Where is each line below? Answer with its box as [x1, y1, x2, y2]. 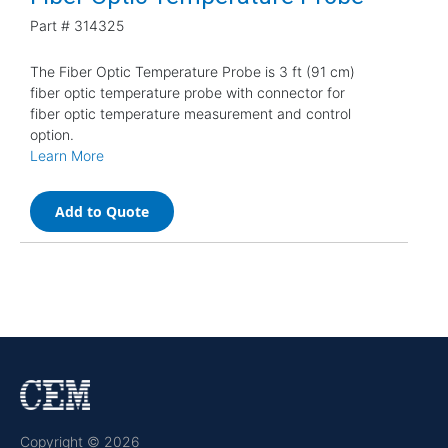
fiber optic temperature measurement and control [30, 104, 351, 122]
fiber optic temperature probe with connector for [30, 83, 345, 101]
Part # [30, 16, 70, 34]
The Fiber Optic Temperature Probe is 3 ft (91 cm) [30, 62, 355, 80]
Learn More [30, 146, 104, 164]
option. [30, 125, 74, 143]
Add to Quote [55, 201, 149, 221]
